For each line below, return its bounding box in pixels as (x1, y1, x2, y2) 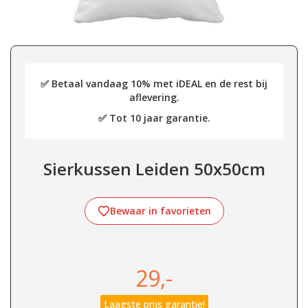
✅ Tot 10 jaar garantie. (98, 111, 210, 124)
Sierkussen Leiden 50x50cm (43, 157, 265, 180)
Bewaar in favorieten (109, 204, 211, 217)
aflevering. (129, 91, 179, 104)
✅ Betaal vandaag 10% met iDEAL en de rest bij (41, 77, 267, 90)
